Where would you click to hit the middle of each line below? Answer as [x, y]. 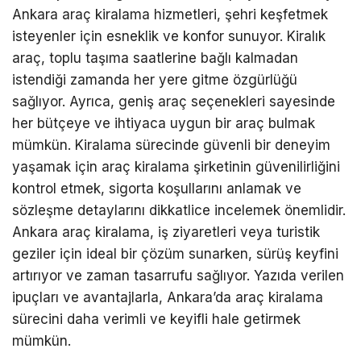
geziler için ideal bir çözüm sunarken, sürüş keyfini [175, 254]
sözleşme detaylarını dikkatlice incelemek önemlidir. [179, 210]
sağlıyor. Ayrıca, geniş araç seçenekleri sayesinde [174, 102]
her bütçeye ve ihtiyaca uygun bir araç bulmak [164, 123]
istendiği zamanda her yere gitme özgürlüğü [155, 80]
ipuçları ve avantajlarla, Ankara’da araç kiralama [168, 297]
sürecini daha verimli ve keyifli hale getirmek [156, 319]
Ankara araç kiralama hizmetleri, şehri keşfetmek [170, 15]
